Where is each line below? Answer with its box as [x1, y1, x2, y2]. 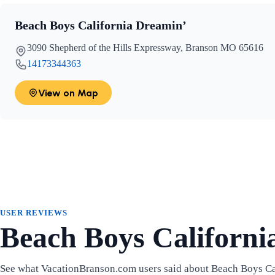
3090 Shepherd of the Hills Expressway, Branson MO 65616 [27, 42, 263, 53]
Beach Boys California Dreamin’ [15, 18, 187, 33]
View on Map [38, 87, 98, 99]
